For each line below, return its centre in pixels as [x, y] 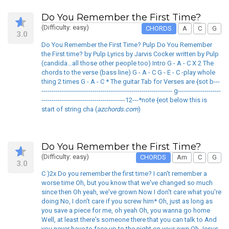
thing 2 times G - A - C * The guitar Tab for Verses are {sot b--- [131, 81]
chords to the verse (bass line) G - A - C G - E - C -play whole [128, 72]
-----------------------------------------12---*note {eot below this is [124, 100]
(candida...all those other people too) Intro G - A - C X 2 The [128, 63]
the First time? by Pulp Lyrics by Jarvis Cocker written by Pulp [130, 54]
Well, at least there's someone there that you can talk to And [129, 220]
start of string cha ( [69, 109]
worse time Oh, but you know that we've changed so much [127, 183]
